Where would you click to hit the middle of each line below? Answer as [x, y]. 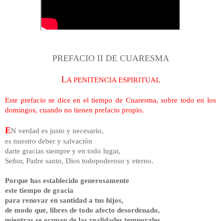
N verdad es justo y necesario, [57, 130]
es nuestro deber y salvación [49, 141]
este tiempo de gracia [39, 190]
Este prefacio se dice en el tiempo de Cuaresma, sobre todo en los [110, 100]
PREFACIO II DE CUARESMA [110, 58]
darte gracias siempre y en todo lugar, [63, 150]
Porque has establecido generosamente [67, 180]
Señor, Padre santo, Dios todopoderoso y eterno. [79, 160]
